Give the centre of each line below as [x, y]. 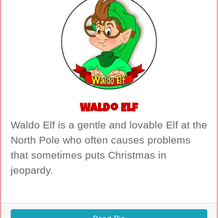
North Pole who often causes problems [101, 140]
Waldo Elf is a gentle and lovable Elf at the [109, 125]
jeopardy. [32, 171]
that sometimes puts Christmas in [89, 155]
